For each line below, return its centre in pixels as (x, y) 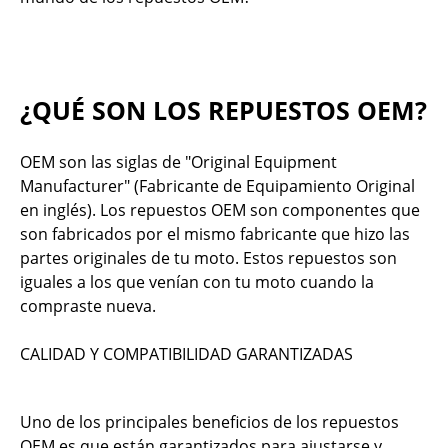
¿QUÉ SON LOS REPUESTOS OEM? (223, 109)
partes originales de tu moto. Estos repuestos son (208, 257)
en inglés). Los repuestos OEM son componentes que (220, 209)
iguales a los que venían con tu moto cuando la (197, 281)
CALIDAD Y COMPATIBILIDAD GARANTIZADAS (186, 353)
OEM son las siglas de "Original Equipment (178, 161)
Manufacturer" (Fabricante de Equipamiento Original (217, 185)
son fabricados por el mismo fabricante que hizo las (215, 233)
